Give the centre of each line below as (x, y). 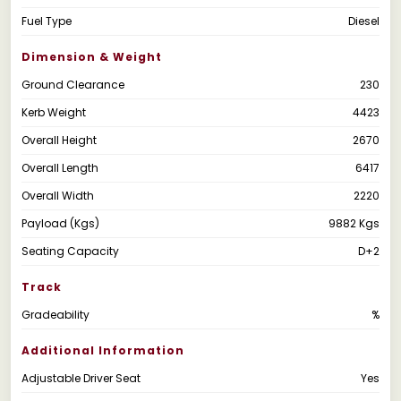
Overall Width (58, 195)
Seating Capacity (70, 251)
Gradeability (55, 314)
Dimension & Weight (92, 56)
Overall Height (59, 140)
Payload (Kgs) (60, 223)
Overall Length (60, 167)
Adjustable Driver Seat (81, 378)
